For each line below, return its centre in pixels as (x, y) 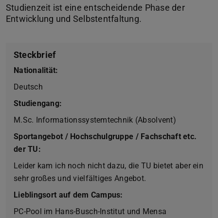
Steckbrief (35, 54)
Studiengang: (38, 103)
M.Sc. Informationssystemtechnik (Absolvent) (95, 120)
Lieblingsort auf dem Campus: (68, 195)
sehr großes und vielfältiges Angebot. (80, 178)
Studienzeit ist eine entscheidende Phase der (95, 7)
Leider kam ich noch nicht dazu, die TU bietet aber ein (109, 165)
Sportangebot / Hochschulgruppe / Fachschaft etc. (105, 136)
